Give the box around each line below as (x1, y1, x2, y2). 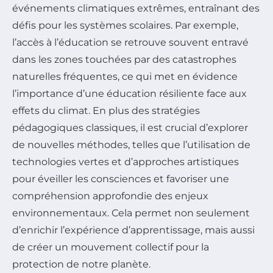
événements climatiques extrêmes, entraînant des (12, 2, 260, 14)
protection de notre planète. (12, 258, 151, 270)
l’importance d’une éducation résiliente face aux (12, 87, 247, 99)
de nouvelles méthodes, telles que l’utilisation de (12, 138, 250, 151)
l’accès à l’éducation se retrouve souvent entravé (12, 36, 249, 48)
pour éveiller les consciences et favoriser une (12, 172, 229, 185)
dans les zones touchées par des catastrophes (12, 53, 236, 65)
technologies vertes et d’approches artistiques (12, 155, 239, 168)
